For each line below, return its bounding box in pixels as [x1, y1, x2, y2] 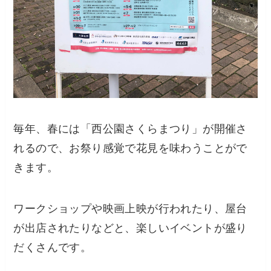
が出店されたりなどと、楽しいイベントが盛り [13, 222, 247, 235]
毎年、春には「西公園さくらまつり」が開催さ [13, 123, 247, 135]
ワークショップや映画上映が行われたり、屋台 [13, 203, 247, 215]
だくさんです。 [13, 241, 92, 254]
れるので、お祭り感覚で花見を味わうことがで [13, 142, 247, 155]
